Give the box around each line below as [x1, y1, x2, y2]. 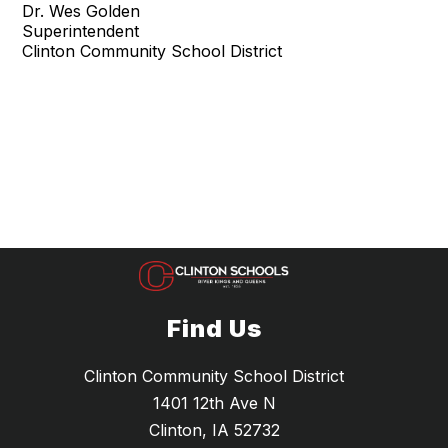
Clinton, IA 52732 [148, 420, 280, 441]
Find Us [166, 314, 262, 344]
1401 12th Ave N [152, 393, 276, 414]
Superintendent [22, 21, 140, 41]
